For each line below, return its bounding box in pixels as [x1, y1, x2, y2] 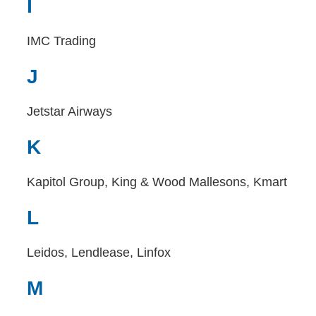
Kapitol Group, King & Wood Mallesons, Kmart [27, 175, 287, 189]
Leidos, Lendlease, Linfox [27, 245, 171, 260]
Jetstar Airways [27, 104, 112, 119]
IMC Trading [27, 34, 96, 48]
